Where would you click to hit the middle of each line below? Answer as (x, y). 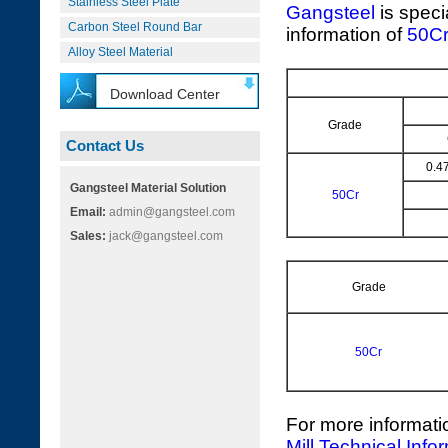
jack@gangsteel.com (164, 236)
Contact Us (105, 145)
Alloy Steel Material (120, 52)
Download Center (165, 94)
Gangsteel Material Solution (148, 188)
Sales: (88, 236)
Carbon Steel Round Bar (135, 27)
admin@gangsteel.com (170, 212)
